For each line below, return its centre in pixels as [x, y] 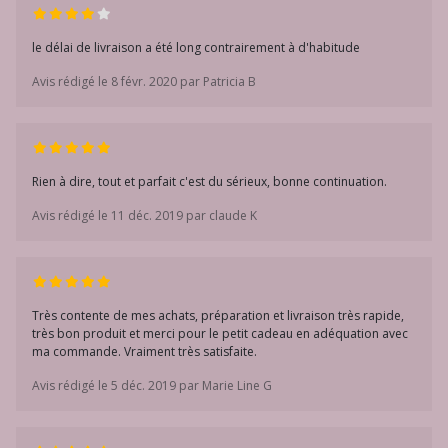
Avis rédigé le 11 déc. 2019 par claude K [144, 215]
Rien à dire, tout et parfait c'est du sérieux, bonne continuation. [209, 181]
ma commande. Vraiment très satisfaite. [144, 351]
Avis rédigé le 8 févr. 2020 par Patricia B [144, 81]
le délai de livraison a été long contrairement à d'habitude [196, 47]
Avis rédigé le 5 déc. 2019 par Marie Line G [152, 385]
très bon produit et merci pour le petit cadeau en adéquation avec [220, 333]
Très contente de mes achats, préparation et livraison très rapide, [218, 315]
